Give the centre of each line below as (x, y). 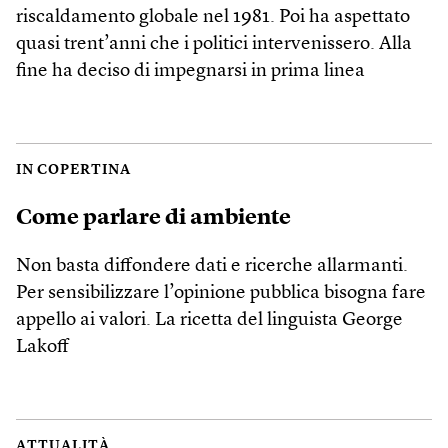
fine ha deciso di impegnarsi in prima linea (190, 71)
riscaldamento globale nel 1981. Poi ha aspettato (213, 17)
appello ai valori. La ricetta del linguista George (209, 320)
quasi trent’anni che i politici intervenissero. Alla (214, 44)
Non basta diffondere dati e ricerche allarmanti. (212, 266)
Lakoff (42, 347)
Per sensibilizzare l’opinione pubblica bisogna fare (221, 293)
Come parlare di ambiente (153, 217)
